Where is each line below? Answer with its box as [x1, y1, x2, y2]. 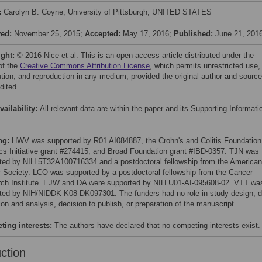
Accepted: [85, 29, 123, 38]
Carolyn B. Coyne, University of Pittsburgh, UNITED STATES [4, 8, 212, 16]
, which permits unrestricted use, [150, 61, 260, 70]
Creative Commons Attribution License [20, 61, 150, 70]
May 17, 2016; [123, 29, 174, 38]
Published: [174, 29, 215, 38]
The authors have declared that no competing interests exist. [54, 221, 260, 230]
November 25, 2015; [14, 29, 85, 38]
